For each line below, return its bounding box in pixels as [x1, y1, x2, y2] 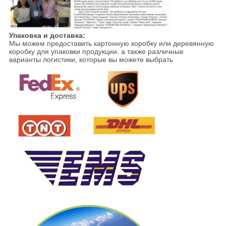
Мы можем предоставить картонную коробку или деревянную [9, 39, 214, 48]
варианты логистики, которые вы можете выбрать [9, 55, 173, 64]
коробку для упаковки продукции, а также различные [9, 47, 184, 56]
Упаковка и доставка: [9, 31, 85, 40]
